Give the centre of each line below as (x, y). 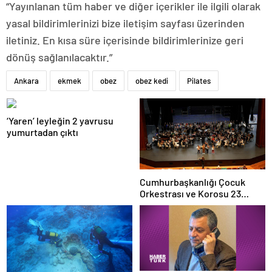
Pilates (199, 81)
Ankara (26, 81)
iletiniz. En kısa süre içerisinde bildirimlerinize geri (125, 40)
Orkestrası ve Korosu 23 (190, 193)
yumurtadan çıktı (42, 132)
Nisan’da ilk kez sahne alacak (200, 205)
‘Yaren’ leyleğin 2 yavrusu (60, 121)
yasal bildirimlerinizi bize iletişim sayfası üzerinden (125, 23)
